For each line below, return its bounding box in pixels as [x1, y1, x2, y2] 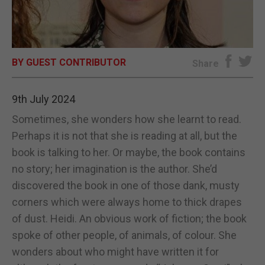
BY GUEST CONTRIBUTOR [12, 56, 126, 68]
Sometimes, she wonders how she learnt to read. [12, 112, 241, 125]
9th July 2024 [12, 92, 75, 105]
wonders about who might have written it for [12, 245, 219, 258]
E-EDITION [109, 15, 156, 28]
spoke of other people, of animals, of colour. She [12, 228, 237, 241]
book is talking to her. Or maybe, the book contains [12, 146, 245, 159]
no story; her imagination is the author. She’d [12, 162, 217, 175]
